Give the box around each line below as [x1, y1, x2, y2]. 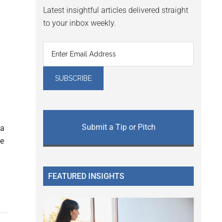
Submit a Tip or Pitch [81, 122, 156, 132]
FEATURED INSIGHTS [48, 171, 124, 181]
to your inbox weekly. [43, 18, 116, 28]
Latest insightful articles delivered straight [43, 5, 188, 15]
